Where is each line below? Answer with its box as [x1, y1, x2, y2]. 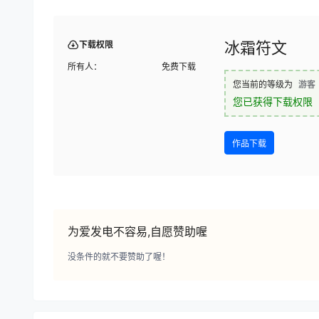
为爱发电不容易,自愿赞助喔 [68, 224, 207, 239]
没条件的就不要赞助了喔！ [68, 251, 170, 262]
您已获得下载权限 [233, 95, 313, 108]
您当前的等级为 [233, 78, 293, 90]
